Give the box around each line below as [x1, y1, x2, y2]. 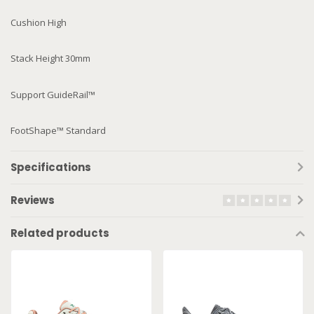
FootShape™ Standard [11, 124, 106, 137]
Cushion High [11, 16, 67, 29]
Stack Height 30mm [11, 52, 90, 65]
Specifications [11, 160, 91, 175]
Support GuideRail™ [11, 88, 95, 101]
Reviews [11, 193, 55, 208]
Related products [11, 226, 109, 241]
